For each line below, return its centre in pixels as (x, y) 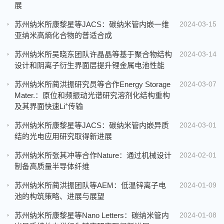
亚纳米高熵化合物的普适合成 (63, 35)
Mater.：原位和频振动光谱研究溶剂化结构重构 (92, 95)
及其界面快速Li (40, 106)
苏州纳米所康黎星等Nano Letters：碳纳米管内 (92, 215)
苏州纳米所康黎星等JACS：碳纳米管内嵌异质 (92, 125)
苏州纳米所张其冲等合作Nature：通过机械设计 (93, 155)
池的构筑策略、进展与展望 (59, 196)
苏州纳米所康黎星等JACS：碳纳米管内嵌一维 (92, 24)
